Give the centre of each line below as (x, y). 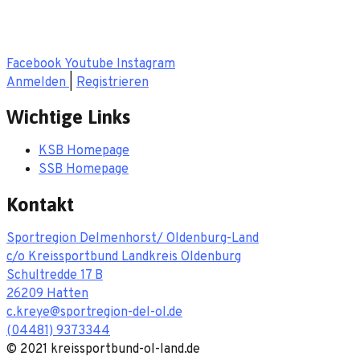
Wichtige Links (68, 117)
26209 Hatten (47, 295)
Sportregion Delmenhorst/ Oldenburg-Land (133, 239)
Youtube (89, 64)
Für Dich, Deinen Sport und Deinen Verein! (129, 33)
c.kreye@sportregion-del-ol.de (94, 313)
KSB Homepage (84, 151)
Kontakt (40, 205)
